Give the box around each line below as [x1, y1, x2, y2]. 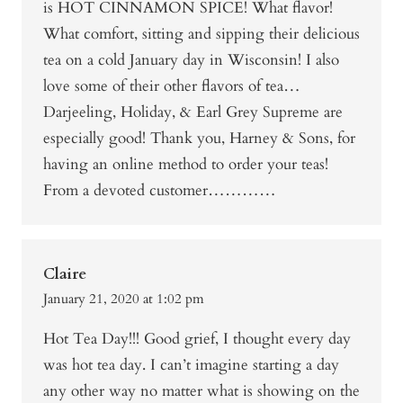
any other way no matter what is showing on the [43, 380, 360, 401]
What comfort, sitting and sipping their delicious [43, 22, 360, 44]
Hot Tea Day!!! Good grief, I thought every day [43, 327, 351, 349]
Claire [43, 263, 86, 284]
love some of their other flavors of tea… [43, 75, 300, 96]
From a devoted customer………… [43, 179, 276, 201]
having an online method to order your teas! [43, 153, 328, 175]
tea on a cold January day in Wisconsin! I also [43, 49, 339, 70]
